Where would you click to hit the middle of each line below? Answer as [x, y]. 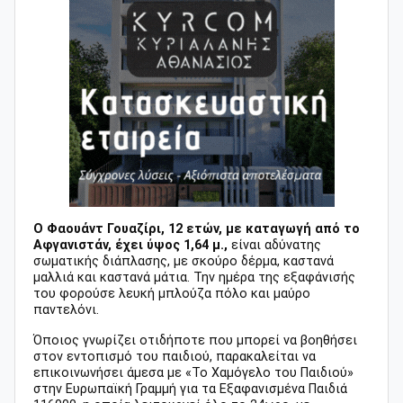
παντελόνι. [66, 310]
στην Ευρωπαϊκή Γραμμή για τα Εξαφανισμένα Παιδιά [190, 390]
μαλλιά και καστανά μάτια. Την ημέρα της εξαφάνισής [194, 278]
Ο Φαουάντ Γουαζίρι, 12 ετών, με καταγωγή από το [197, 229]
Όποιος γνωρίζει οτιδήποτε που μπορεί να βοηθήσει [195, 341]
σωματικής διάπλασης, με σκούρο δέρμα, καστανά [184, 262]
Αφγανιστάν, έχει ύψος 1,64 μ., [130, 246]
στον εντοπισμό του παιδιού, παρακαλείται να [175, 357]
